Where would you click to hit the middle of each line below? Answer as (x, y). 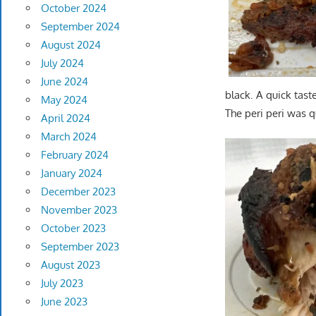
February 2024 (74, 155)
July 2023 (62, 284)
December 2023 (78, 192)
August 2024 (71, 45)
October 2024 (73, 8)
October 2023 (73, 229)
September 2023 (80, 247)
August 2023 (70, 265)
